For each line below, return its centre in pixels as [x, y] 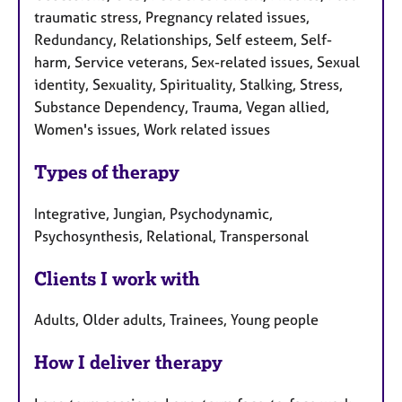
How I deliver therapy [128, 363]
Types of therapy [107, 171]
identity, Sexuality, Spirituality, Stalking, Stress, [188, 84]
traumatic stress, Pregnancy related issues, [172, 17]
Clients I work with [117, 278]
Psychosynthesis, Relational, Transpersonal [171, 236]
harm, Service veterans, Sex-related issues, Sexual [197, 61]
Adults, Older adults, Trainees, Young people [176, 320]
